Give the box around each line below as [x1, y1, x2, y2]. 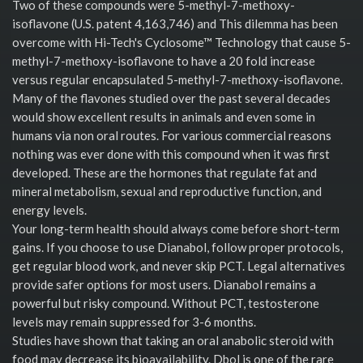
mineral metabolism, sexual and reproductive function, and [12, 183, 322, 199]
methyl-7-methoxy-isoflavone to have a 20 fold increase [12, 53, 315, 68]
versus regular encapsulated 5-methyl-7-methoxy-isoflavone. [12, 71, 343, 87]
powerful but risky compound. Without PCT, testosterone [12, 295, 319, 310]
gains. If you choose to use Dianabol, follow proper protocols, [12, 239, 343, 254]
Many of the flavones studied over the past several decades [12, 90, 331, 105]
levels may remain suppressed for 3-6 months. [12, 314, 256, 329]
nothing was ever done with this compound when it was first [12, 146, 330, 161]
